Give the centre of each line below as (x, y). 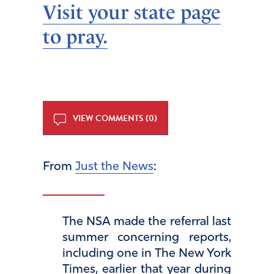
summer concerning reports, (147, 238)
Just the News (114, 167)
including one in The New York (147, 254)
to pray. (75, 37)
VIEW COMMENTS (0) (114, 119)
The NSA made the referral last (147, 222)
